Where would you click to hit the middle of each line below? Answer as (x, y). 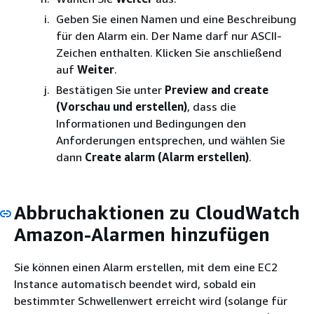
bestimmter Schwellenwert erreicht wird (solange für (151, 301)
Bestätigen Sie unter (110, 89)
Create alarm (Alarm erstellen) (167, 157)
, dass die (212, 106)
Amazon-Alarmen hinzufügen (142, 234)
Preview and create (217, 89)
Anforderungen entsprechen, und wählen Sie (171, 140)
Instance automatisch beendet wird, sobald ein (135, 284)
